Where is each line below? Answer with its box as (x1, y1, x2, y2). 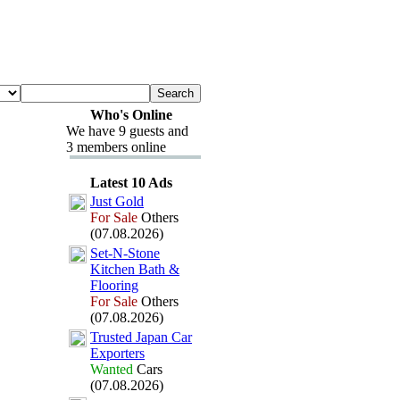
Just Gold (90, 194, 144, 209)
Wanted (90, 362, 133, 377)
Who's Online (89, 107, 172, 122)
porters (106, 346, 145, 361)
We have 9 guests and (66, 123, 188, 138)
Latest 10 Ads (89, 175, 172, 190)
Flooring (90, 278, 138, 293)
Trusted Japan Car (90, 329, 192, 345)
